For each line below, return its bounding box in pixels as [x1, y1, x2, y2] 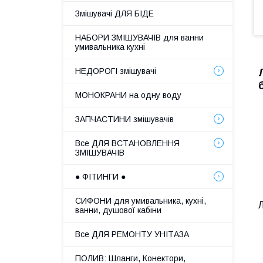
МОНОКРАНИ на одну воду [75, 90, 181, 100]
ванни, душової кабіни [75, 205, 161, 215]
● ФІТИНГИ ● [75, 172, 126, 181]
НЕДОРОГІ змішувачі [75, 66, 156, 76]
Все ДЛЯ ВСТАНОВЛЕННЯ [75, 139, 180, 148]
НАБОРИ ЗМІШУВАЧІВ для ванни [75, 33, 204, 42]
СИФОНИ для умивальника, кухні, [75, 196, 206, 205]
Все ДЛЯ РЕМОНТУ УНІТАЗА [75, 230, 189, 239]
